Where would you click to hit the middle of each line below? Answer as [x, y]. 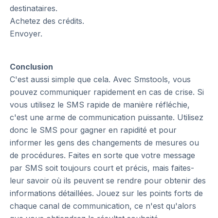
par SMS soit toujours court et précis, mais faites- [102, 168]
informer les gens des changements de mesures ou [104, 143]
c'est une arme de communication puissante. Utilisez [107, 117]
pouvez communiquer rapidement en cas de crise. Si [107, 92]
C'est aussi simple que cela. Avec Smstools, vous [100, 79]
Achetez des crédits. [47, 21]
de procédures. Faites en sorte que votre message [102, 155]
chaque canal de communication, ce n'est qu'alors [103, 206]
